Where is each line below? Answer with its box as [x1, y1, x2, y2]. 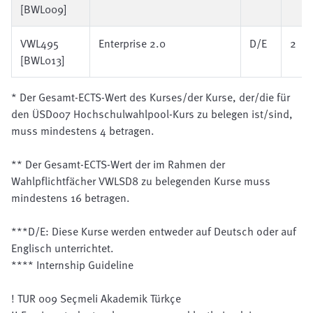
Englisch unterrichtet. [11, 240, 114, 256]
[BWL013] [20, 52, 65, 68]
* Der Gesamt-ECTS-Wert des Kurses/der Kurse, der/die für [11, 89, 290, 105]
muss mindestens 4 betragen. [11, 122, 154, 139]
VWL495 [20, 35, 59, 52]
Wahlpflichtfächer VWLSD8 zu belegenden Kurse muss [11, 173, 270, 189]
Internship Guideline [36, 256, 133, 273]
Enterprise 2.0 [99, 35, 166, 52]
